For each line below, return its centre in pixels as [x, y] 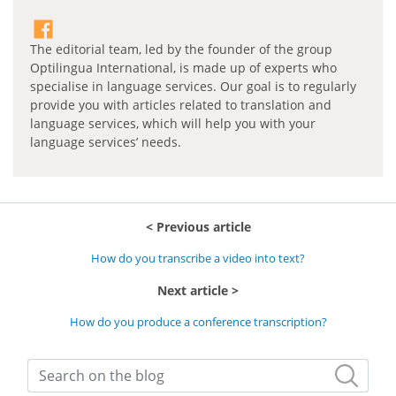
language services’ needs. [106, 142]
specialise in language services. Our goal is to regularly [194, 87]
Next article [193, 290]
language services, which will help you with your [173, 124]
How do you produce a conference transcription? [198, 321]
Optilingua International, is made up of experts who [184, 68]
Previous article [203, 226]
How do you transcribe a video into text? [198, 258]
